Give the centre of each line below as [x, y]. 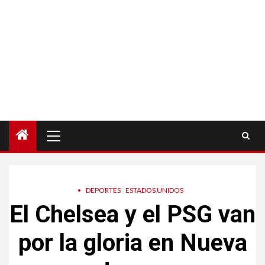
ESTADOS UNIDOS [154, 190]
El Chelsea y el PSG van [132, 214]
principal [71, 140]
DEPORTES [103, 190]
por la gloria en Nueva [132, 243]
